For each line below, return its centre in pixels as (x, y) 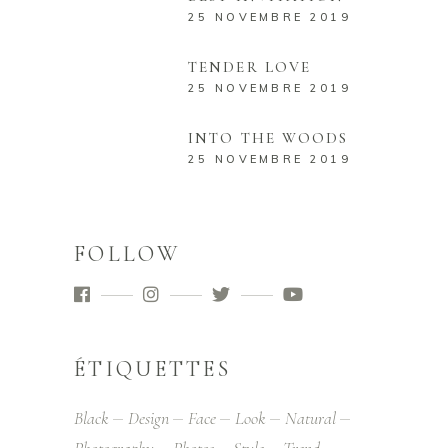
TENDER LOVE (250, 66)
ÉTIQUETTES (152, 368)
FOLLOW (127, 253)
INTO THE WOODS (268, 137)
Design (148, 417)
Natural (310, 417)
